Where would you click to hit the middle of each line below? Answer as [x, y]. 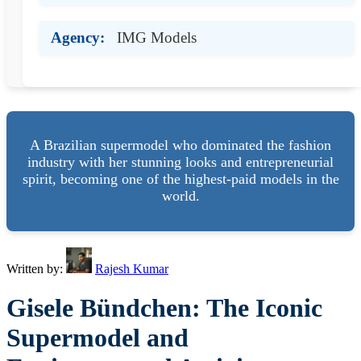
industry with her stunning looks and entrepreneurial [180, 162]
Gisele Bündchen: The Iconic [164, 308]
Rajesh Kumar [132, 268]
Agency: [78, 37]
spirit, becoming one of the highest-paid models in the [180, 179]
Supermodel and [98, 338]
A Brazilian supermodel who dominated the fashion [180, 145]
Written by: [36, 268]
